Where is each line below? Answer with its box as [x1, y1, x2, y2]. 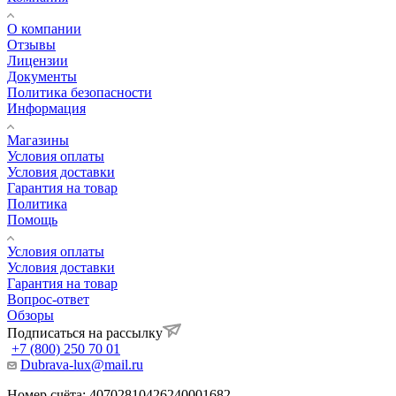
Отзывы [7, 36, 56, 52]
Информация [7, 100, 86, 116]
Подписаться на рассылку [7, 324, 163, 340]
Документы [7, 68, 77, 84]
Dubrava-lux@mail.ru [20, 356, 143, 372]
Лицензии [7, 52, 68, 68]
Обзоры [7, 307, 54, 323]
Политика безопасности [7, 84, 152, 100]
